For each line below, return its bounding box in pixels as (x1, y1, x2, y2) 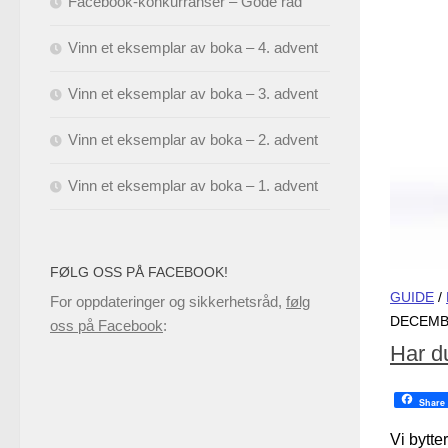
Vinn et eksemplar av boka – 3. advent (68, 85, 318, 102)
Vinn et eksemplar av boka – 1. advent (68, 177, 318, 194)
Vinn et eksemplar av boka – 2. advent (68, 131, 318, 148)
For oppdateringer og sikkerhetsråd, (50, 293, 286, 310)
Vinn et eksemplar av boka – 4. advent (68, 39, 318, 56)
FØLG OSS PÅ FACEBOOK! (50, 264, 228, 280)
